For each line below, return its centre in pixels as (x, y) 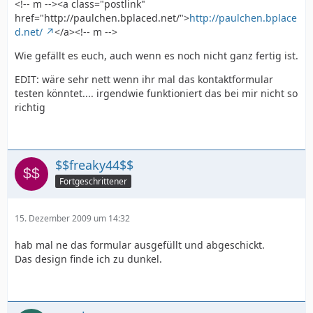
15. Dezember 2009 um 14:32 (72, 218)
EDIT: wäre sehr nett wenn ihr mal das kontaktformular (144, 79)
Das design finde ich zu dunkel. (88, 259)
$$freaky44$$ (94, 165)
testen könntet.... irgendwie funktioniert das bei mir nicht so (156, 93)
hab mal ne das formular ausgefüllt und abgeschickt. (140, 245)
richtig (30, 107)
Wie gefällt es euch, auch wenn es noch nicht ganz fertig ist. (156, 56)
